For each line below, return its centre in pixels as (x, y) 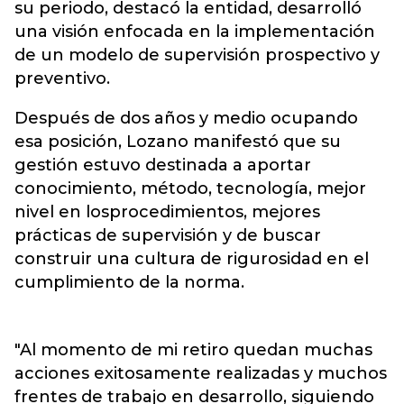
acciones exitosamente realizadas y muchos (201, 373)
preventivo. (62, 78)
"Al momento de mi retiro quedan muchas (193, 350)
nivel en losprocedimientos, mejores (167, 212)
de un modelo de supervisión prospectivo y (197, 55)
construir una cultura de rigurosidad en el (192, 259)
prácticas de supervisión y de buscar (168, 235)
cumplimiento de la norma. (129, 282)
